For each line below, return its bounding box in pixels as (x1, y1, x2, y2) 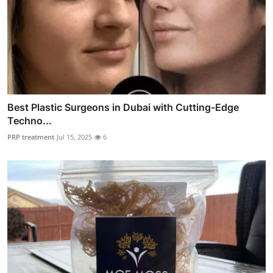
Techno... (7, 115, 52, 127)
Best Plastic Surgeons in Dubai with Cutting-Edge (7, 101, 239, 114)
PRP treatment (7, 132, 54, 142)
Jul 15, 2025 (57, 132, 92, 142)
